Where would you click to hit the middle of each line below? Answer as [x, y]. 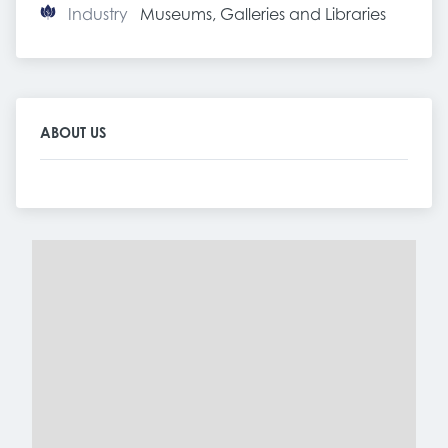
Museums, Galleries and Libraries [263, 14]
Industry [98, 14]
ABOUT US [73, 132]
